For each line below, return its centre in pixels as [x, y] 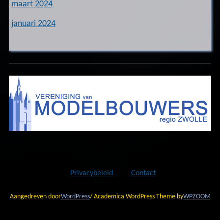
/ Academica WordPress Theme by [136, 197]
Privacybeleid [91, 174]
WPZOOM [197, 197]
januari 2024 [33, 24]
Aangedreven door [35, 197]
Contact [143, 174]
